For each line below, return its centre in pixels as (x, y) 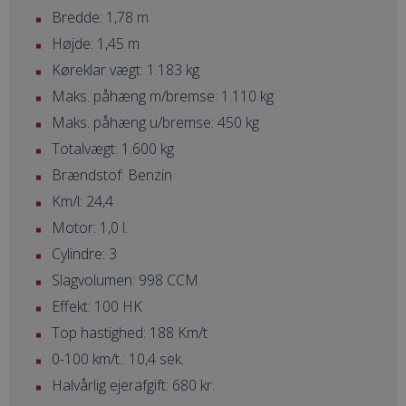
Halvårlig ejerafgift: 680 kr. (133, 386)
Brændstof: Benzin (112, 175)
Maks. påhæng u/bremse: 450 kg (155, 123)
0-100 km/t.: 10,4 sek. (118, 359)
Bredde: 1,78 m (100, 18)
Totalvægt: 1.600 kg (113, 149)
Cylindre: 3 (84, 254)
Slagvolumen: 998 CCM (125, 280)
